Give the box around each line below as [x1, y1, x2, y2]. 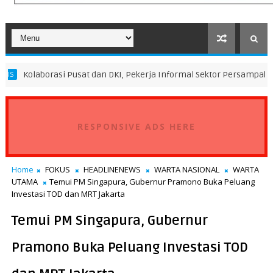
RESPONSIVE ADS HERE [77, 121, 196, 132]
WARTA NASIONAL [154, 164, 219, 175]
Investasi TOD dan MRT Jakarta [11, 188, 125, 199]
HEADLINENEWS [83, 164, 141, 175]
